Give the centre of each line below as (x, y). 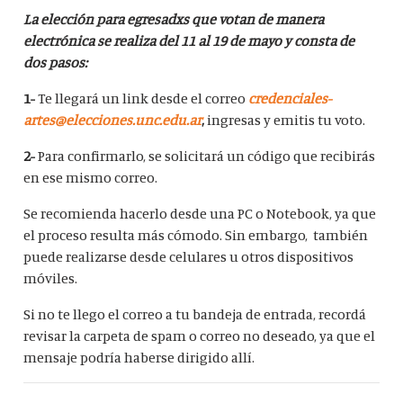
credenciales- (290, 99)
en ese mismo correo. (91, 178)
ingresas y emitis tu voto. (287, 120)
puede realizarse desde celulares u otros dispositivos (189, 257)
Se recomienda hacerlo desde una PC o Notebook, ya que (200, 214)
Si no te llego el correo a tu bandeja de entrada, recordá (195, 314)
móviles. (51, 278)
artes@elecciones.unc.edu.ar (113, 120)
